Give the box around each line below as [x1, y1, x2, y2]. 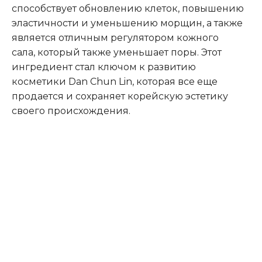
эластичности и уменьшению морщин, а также [12, 18, 243, 29]
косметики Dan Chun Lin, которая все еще [12, 76, 218, 88]
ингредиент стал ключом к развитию [12, 61, 196, 73]
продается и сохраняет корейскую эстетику [12, 91, 228, 102]
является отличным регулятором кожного [12, 32, 219, 44]
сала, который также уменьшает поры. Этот [12, 47, 222, 58]
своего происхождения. [12, 105, 130, 117]
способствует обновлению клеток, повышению [12, 3, 244, 15]
